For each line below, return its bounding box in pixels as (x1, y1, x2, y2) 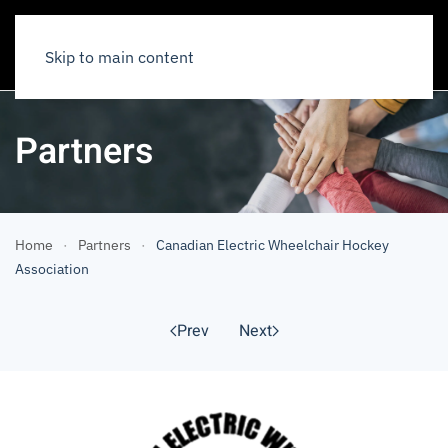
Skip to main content (45, 47, 194, 67)
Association (15, 260, 89, 278)
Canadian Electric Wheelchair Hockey (156, 236, 389, 254)
